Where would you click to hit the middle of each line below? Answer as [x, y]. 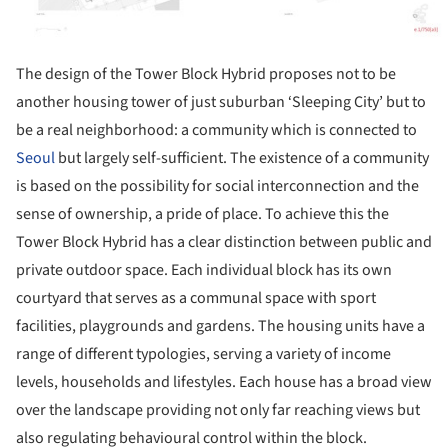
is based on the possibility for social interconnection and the [217, 185]
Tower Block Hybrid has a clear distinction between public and [224, 241]
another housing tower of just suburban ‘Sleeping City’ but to [221, 101]
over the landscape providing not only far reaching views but [218, 409]
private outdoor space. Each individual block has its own [204, 269]
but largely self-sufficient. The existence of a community [242, 157]
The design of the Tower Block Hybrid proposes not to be [206, 73]
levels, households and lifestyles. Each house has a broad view [224, 381]
